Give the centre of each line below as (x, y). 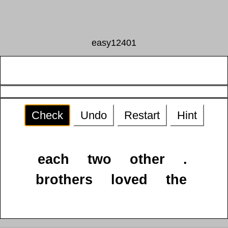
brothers (64, 180)
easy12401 (114, 43)
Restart (142, 116)
